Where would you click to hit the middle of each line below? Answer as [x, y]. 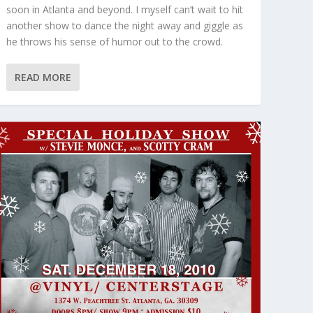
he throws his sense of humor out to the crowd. [114, 42]
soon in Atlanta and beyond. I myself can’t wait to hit [124, 10]
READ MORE [43, 78]
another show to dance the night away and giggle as [124, 26]
